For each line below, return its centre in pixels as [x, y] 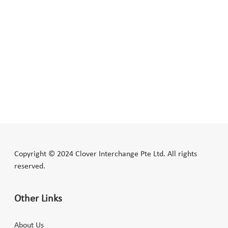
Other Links [38, 199]
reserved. [30, 166]
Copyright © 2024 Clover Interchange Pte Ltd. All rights [106, 154]
